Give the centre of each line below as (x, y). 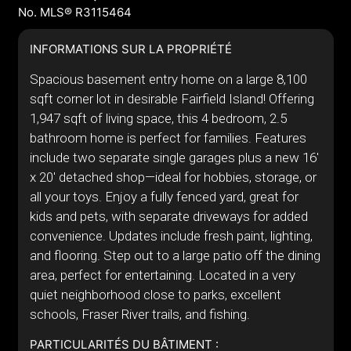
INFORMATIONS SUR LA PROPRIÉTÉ (130, 49)
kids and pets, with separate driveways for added (168, 216)
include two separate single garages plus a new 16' (174, 157)
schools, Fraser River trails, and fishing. (139, 314)
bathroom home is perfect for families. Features (168, 138)
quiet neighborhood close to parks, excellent (155, 295)
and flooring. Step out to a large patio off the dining (175, 255)
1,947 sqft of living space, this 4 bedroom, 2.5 (158, 118)
